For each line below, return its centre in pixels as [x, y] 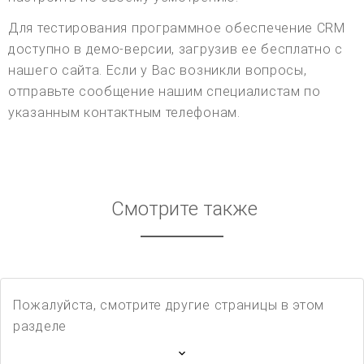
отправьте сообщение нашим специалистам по [165, 92]
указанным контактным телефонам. [124, 113]
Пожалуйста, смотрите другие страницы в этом [169, 305]
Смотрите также [184, 209]
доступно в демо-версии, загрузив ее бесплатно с [175, 50]
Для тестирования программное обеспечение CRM [177, 28]
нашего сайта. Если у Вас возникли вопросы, [158, 71]
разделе [40, 327]
